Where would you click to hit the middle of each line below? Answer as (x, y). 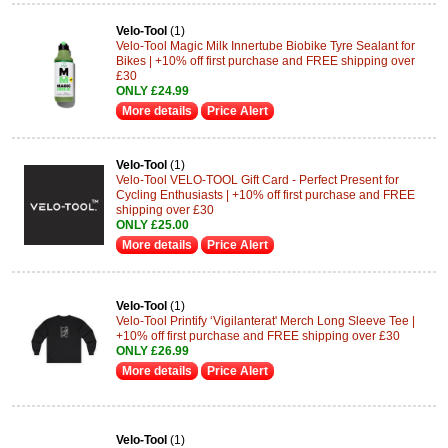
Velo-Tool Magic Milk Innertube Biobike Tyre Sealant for (265, 45)
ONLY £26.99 (152, 351)
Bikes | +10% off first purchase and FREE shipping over (265, 60)
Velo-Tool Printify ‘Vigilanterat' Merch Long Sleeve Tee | (265, 321)
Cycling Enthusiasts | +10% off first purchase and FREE (265, 194)
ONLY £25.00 (152, 224)
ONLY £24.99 (152, 90)
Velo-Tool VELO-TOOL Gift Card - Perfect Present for (257, 179)
